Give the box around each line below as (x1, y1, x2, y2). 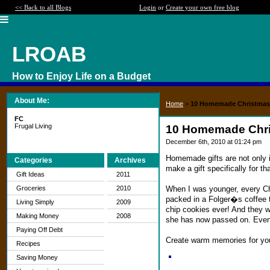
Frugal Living (14, 122, 52, 130)
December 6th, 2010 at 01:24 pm (166, 138, 262, 145)
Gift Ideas (16, 171, 45, 178)
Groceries (16, 184, 46, 192)
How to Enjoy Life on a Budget (12, 71, 151, 81)
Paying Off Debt (16, 226, 63, 233)
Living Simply (16, 198, 54, 206)
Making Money (16, 212, 59, 219)
